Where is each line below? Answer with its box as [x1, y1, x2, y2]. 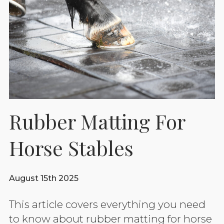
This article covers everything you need [9, 197, 206, 210]
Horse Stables [9, 134, 134, 161]
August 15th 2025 [9, 172, 79, 183]
